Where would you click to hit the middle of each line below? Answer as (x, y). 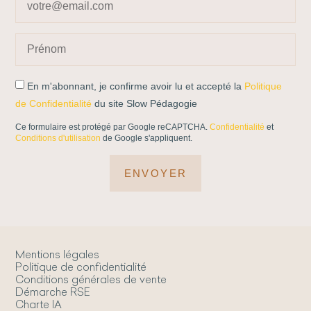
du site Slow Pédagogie (145, 103)
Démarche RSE (53, 292)
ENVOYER (155, 173)
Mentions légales (58, 254)
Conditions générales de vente (91, 279)
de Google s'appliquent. (147, 138)
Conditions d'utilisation (58, 138)
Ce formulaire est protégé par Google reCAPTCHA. (113, 127)
